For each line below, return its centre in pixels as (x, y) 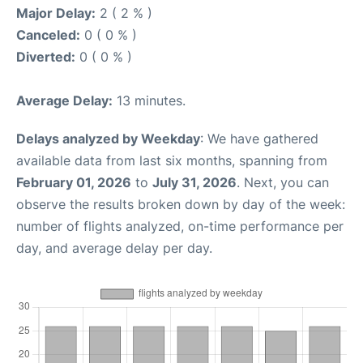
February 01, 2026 (74, 182)
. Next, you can (283, 182)
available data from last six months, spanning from (172, 160)
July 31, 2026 (194, 182)
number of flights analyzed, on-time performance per (180, 226)
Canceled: (48, 35)
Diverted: (46, 57)
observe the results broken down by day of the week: (181, 204)
